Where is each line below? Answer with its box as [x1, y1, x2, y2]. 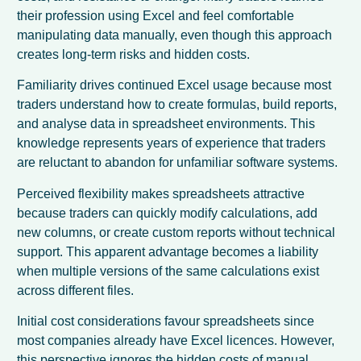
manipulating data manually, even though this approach [17, 28, 333, 43]
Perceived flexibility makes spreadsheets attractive [17, 186, 305, 201]
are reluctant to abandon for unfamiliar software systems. [17, 156, 338, 170]
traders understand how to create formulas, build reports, [17, 98, 338, 112]
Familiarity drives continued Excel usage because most [17, 78, 332, 93]
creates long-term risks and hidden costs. [17, 48, 251, 62]
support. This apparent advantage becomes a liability [17, 244, 319, 259]
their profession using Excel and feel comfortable [17, 9, 295, 23]
